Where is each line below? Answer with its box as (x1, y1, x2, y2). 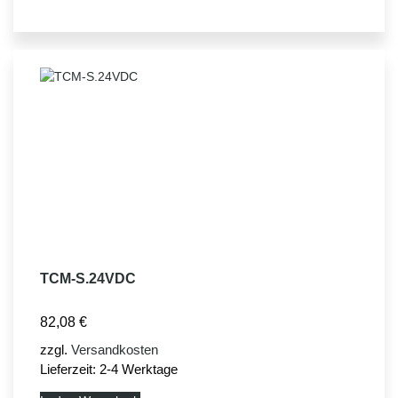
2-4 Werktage (99, 362, 178, 378)
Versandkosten (71, 342, 158, 358)
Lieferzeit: (40, 362, 99, 378)
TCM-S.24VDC (40, 271, 136, 287)
